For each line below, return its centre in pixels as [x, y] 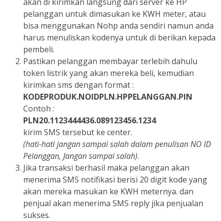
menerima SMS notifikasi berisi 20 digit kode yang [115, 180]
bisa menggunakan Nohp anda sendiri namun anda [118, 26]
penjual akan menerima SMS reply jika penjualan [113, 203]
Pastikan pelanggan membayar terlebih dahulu [110, 61]
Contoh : [39, 109]
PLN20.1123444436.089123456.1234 [90, 121]
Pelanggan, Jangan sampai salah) [80, 156]
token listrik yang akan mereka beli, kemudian [109, 73]
